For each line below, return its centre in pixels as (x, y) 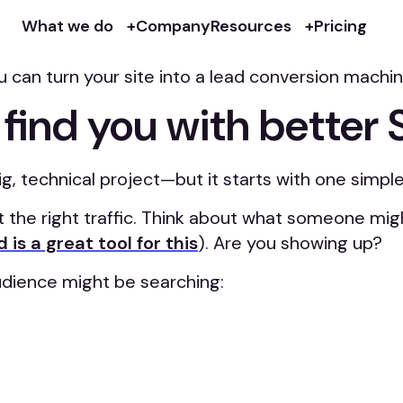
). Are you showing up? (290, 243)
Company (173, 26)
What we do (67, 26)
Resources (251, 26)
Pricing (340, 26)
